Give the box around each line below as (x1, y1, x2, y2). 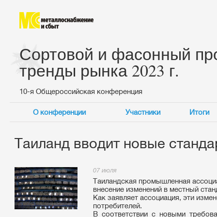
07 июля (93, 167, 117, 174)
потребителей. (93, 201, 142, 210)
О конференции (32, 108, 86, 116)
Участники (125, 108, 160, 116)
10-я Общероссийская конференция (19, 87, 142, 95)
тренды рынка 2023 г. (19, 59, 179, 81)
